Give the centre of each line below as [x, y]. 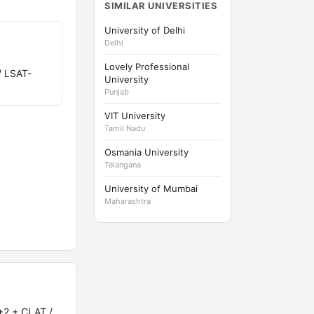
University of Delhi [145, 30]
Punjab [117, 92]
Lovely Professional [147, 67]
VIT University [135, 116]
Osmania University [146, 152]
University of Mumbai [151, 189]
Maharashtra [128, 201]
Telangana [123, 165]
